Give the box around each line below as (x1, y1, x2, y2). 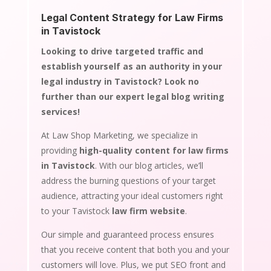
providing (41, 144, 79, 156)
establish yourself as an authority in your (41, 60, 222, 72)
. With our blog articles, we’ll (94, 159, 203, 171)
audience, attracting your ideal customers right (41, 189, 223, 201)
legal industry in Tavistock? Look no (41, 75, 199, 87)
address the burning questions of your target (41, 174, 216, 186)
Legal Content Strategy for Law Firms (41, 11, 223, 24)
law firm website (111, 204, 185, 217)
